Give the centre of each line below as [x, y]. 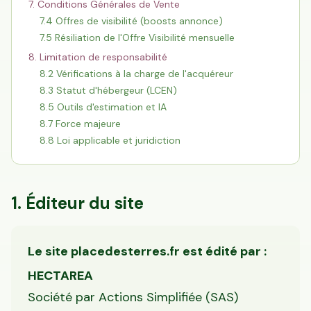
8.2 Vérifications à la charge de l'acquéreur [136, 74]
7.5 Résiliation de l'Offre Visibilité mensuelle [137, 37]
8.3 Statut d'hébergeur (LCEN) [108, 90]
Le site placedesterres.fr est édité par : [147, 251]
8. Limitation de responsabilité [98, 57]
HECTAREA [60, 276]
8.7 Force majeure [80, 124]
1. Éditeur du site [77, 203]
